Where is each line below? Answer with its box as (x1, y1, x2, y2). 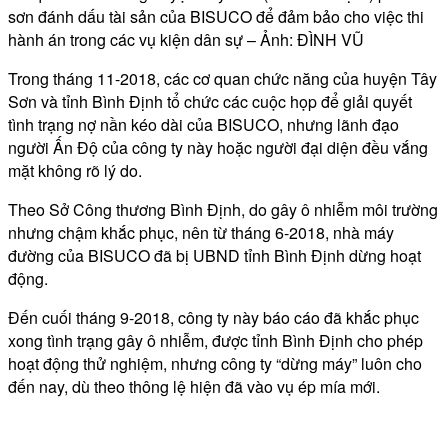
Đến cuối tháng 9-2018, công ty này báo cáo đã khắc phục (8, 305, 419, 329)
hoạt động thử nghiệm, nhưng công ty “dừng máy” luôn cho (8, 351, 422, 375)
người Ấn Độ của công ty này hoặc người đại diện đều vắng (8, 135, 428, 159)
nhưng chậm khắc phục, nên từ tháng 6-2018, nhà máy (8, 220, 394, 244)
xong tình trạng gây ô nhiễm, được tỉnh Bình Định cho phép (8, 328, 423, 352)
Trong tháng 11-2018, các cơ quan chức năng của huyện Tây (8, 66, 437, 90)
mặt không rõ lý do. (8, 158, 142, 182)
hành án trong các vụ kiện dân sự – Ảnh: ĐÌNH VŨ (8, 27, 364, 51)
